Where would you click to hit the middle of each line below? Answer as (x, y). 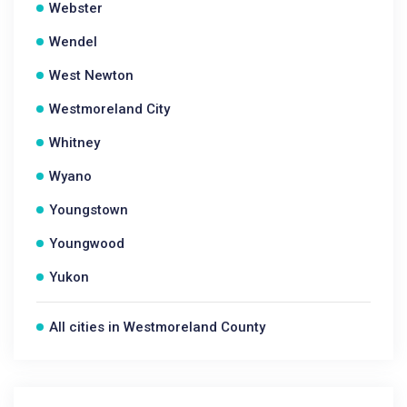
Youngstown (89, 210)
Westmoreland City (109, 109)
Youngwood (87, 243)
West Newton (91, 75)
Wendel (73, 42)
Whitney (74, 143)
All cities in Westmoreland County (157, 327)
